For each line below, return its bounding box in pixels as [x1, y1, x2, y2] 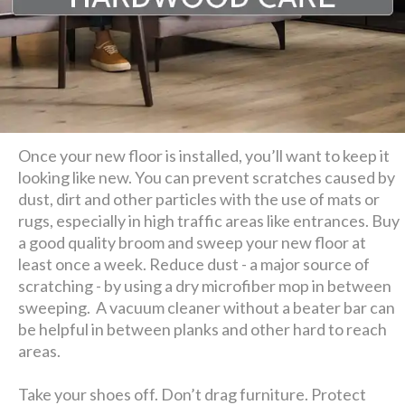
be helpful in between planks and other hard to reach [18, 318, 388, 339]
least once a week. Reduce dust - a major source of [18, 253, 371, 274]
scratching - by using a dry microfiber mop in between [18, 275, 392, 296]
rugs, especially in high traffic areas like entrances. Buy [18, 210, 400, 231]
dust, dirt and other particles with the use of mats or [18, 188, 381, 209]
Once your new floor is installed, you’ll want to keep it [18, 145, 391, 165]
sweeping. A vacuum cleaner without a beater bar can [18, 297, 396, 317]
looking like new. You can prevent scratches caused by [18, 166, 396, 187]
